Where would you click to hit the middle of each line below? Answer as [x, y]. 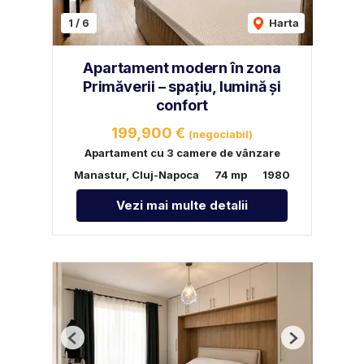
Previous [96, 344]
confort [182, 106]
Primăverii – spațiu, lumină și [182, 87]
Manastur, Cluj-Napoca [136, 175]
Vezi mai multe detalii [182, 206]
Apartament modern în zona [182, 68]
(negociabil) [221, 135]
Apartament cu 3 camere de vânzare [182, 153]
